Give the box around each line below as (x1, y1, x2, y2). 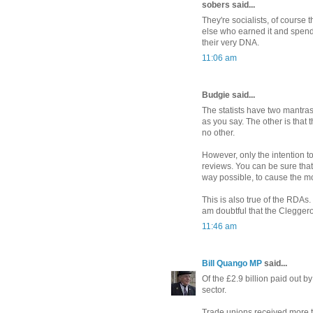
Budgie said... (202, 90, 255, 101)
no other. (202, 128, 235, 138)
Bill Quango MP (202, 259, 262, 269)
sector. (202, 285, 226, 296)
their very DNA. (202, 38, 259, 48)
